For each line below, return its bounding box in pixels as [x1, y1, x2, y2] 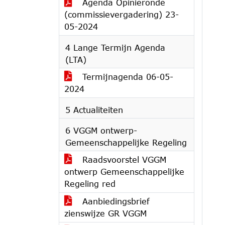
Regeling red [64, 179, 116, 188]
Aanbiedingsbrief [79, 196, 150, 206]
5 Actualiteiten [65, 105, 123, 115]
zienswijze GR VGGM [64, 208, 147, 218]
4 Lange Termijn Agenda [65, 43, 165, 52]
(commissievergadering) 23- [64, 10, 179, 19]
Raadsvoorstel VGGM [79, 155, 166, 164]
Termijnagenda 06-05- [79, 72, 173, 81]
